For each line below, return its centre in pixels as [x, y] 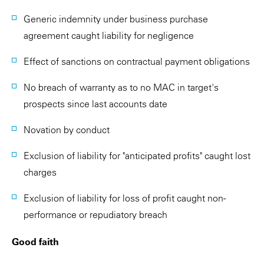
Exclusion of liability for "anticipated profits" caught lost [137, 156]
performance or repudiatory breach [95, 214]
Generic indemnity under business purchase [116, 19]
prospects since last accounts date [95, 104]
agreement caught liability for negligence [109, 35]
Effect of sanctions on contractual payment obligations [137, 61]
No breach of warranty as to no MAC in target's [121, 87]
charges [40, 172]
